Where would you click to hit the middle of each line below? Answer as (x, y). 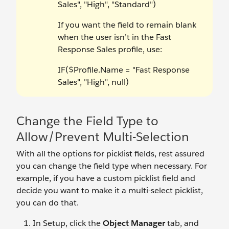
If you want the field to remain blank (127, 25)
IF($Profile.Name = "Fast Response (124, 70)
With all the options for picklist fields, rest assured (110, 154)
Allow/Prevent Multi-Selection (103, 137)
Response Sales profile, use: (110, 50)
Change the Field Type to (87, 121)
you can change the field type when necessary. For (112, 166)
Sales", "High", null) (93, 82)
